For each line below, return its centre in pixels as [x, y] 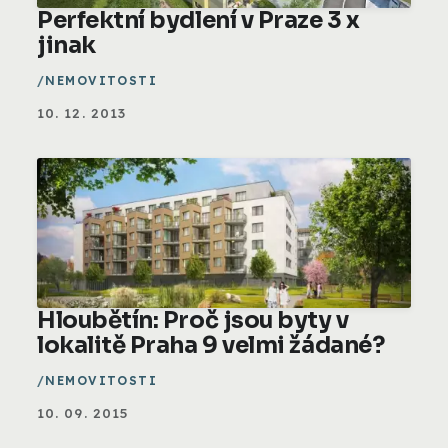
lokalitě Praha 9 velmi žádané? [211, 345]
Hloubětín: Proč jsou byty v [193, 320]
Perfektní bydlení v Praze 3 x [198, 20]
